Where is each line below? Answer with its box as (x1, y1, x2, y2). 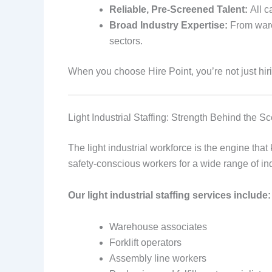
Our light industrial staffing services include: (68, 189, 271, 200)
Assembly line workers (109, 253, 206, 263)
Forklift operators (109, 237, 182, 248)
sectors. (109, 35, 143, 46)
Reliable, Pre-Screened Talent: (109, 4, 248, 15)
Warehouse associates (109, 221, 207, 232)
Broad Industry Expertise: (109, 19, 228, 30)
